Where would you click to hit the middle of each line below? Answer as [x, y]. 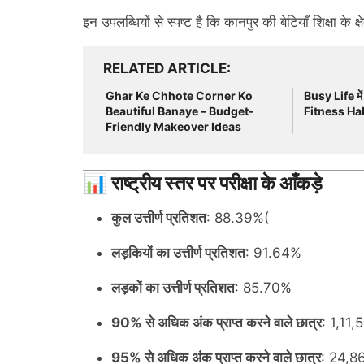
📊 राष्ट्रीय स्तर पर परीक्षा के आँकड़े [203, 183]
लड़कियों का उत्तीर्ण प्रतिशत [178, 253]
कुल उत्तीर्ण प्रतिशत [159, 218]
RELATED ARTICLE [165, 68]
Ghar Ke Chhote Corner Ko [179, 95]
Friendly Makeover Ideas [173, 126]
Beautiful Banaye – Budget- [180, 111]
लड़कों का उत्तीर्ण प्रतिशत [173, 288]
